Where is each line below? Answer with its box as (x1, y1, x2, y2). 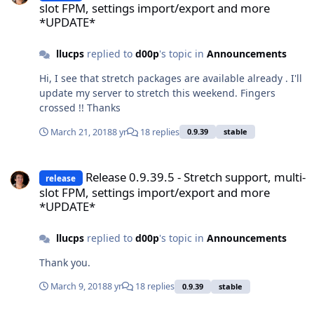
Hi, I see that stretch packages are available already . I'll (39, 71, 55, 85)
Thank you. (39, 255, 90, 269)
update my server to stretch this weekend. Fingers (39, 86, 275, 100)
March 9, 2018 (50, 280, 107, 293)
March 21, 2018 (50, 125, 112, 138)
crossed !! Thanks (87, 100, 121, 114)
